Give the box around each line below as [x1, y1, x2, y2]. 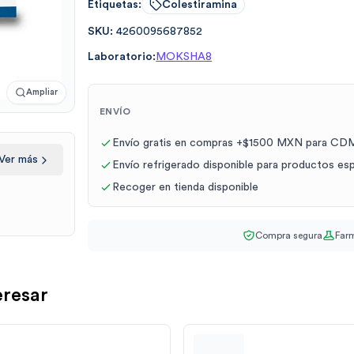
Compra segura [254, 231, 322, 241]
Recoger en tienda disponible [112, 182, 259, 194]
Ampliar [26, 88, 58, 97]
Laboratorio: [88, 51, 156, 63]
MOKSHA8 [156, 51, 213, 63]
